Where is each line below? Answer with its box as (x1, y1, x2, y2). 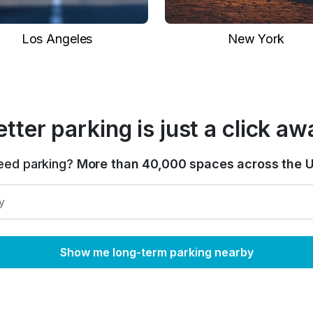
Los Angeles (21, 31, 93, 46)
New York (228, 31, 284, 46)
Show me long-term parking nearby (59, 245, 254, 259)
